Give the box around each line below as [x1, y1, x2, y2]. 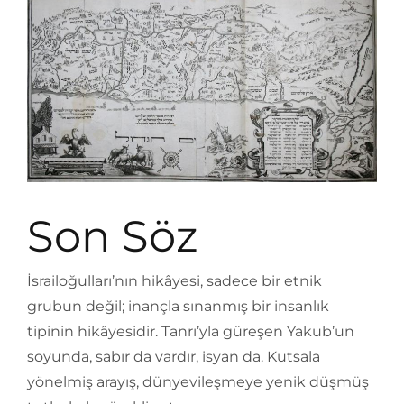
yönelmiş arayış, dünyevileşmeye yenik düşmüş [27, 372, 369, 390]
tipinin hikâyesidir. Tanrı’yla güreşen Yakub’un [27, 322, 354, 340]
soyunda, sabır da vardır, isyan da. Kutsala [27, 347, 320, 365]
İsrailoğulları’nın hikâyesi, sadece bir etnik [27, 271, 322, 289]
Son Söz [27, 209, 198, 262]
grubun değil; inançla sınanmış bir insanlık [27, 297, 329, 315]
